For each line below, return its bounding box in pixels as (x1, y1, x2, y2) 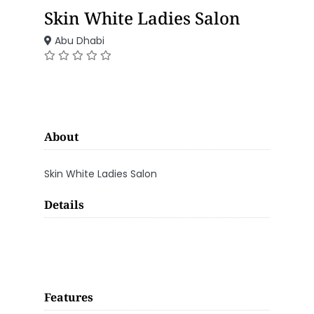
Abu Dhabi (52, 34, 104, 48)
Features (44, 289, 93, 305)
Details (44, 197, 84, 212)
